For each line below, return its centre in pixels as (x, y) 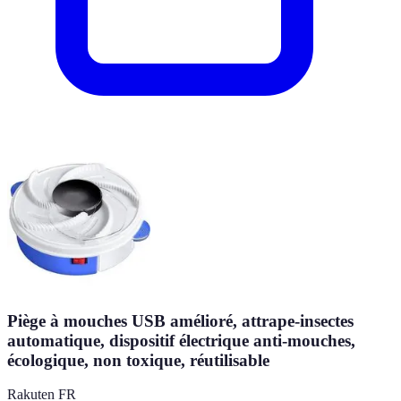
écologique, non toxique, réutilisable (138, 360)
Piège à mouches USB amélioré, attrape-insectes (180, 320)
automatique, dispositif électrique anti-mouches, (181, 340)
